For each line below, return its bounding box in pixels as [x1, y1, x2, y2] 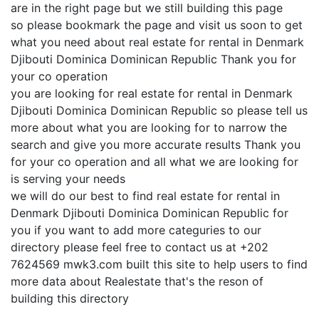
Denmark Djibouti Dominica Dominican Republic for [11, 206, 288, 220]
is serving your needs [11, 172, 125, 186]
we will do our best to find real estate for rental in [11, 189, 280, 203]
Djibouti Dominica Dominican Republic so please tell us [11, 103, 308, 117]
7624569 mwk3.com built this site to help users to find [11, 257, 308, 271]
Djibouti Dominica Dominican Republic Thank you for [11, 52, 296, 66]
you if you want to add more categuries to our [11, 223, 261, 237]
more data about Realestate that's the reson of [11, 274, 263, 288]
